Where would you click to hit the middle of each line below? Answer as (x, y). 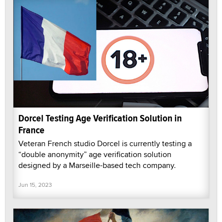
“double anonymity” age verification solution (95, 155)
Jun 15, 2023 (35, 185)
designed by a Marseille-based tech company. (97, 166)
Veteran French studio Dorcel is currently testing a (105, 144)
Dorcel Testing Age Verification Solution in (100, 118)
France (31, 130)
